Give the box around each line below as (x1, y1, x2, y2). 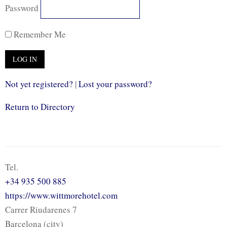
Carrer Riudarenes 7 (5, 203, 77, 215)
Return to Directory (5, 100, 75, 112)
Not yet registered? (5, 78, 73, 90)
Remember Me (12, 28, 66, 40)
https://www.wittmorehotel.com (5, 189, 118, 201)
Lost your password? (79, 78, 152, 90)
